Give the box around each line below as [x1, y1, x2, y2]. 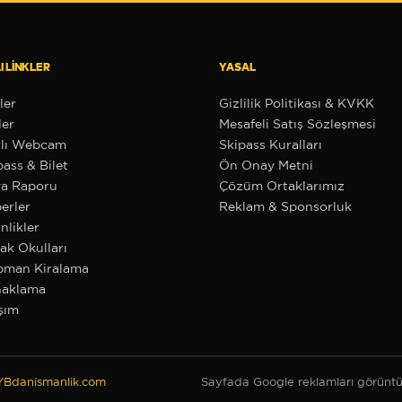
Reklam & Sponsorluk [219, 199, 352, 214]
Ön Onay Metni [219, 158, 313, 172]
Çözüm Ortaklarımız [219, 179, 345, 193]
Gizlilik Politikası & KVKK [219, 96, 374, 110]
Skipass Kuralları [219, 137, 322, 152]
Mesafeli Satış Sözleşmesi [219, 117, 376, 131]
